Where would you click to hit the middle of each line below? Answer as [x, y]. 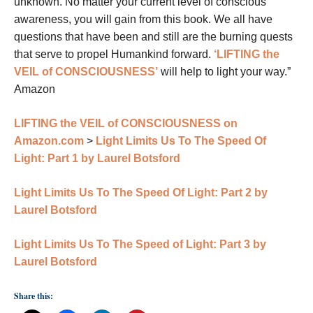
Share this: [34, 296]
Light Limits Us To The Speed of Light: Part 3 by [140, 245]
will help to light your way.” [224, 72]
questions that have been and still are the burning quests [153, 37]
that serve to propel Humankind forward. [114, 54]
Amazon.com [49, 141]
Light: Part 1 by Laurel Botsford [97, 159]
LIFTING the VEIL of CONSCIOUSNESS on [126, 124]
